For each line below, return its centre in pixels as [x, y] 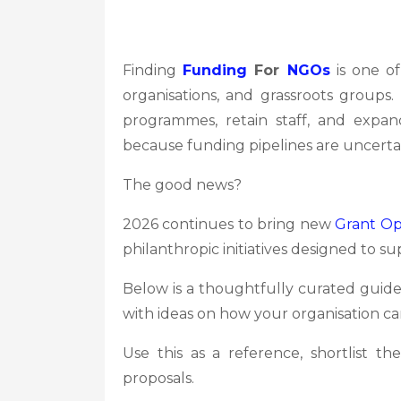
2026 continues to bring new [229, 224]
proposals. [158, 378]
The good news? [182, 185]
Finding [153, 70]
